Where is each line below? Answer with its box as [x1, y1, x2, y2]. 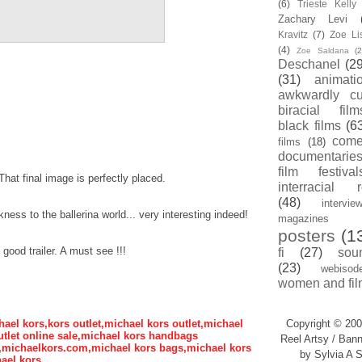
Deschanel [278, 57, 340, 71]
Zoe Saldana [296, 46, 349, 55]
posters [278, 226, 335, 245]
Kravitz [278, 29, 308, 40]
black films [278, 119, 341, 133]
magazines [278, 213, 329, 225]
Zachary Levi [278, 13, 348, 25]
